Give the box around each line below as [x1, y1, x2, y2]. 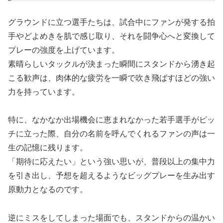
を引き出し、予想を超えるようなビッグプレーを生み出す [8, 171, 215, 180]
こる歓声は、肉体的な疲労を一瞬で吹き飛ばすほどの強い [8, 73, 215, 82]
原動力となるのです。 [8, 185, 88, 194]
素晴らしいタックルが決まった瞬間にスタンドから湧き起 [8, 59, 215, 68]
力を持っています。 [8, 87, 80, 96]
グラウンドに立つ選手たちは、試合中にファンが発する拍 [8, 17, 215, 26]
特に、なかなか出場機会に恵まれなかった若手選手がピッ [8, 115, 215, 124]
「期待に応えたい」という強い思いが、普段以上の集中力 [8, 157, 215, 166]
